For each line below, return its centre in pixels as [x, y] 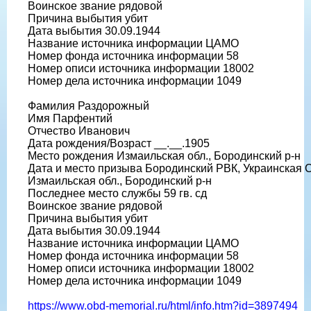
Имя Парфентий [70, 118]
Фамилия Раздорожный [89, 106]
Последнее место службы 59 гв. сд [117, 193]
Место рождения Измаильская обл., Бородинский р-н [164, 155]
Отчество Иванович [79, 131]
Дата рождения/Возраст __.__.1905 [119, 143]
